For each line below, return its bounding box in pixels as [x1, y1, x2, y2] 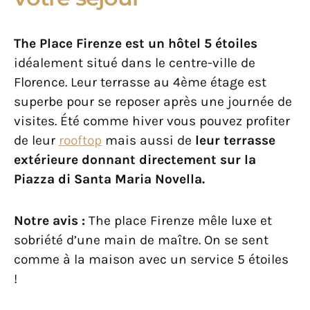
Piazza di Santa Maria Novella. [14, 171, 205, 188]
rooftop [59, 132, 102, 149]
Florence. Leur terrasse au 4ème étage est [14, 74, 266, 91]
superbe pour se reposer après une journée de [14, 93, 292, 110]
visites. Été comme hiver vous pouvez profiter [14, 113, 290, 129]
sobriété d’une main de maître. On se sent [14, 232, 268, 248]
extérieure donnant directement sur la [14, 152, 256, 168]
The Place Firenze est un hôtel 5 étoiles [14, 35, 257, 52]
